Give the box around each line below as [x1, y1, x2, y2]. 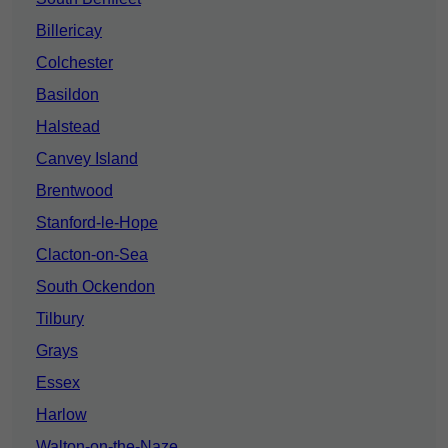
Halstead [36, 118, 100, 136]
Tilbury [36, 310, 84, 328]
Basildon [36, 86, 99, 104]
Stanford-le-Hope [36, 214, 158, 232]
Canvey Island [36, 150, 138, 168]
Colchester [36, 54, 113, 72]
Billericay [36, 22, 102, 40]
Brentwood [36, 182, 113, 200]
